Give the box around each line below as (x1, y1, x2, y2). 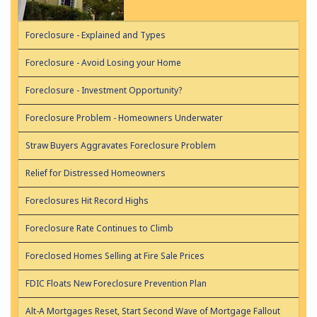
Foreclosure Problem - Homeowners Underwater (25, 112, 223, 125)
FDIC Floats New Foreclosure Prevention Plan (25, 277, 207, 290)
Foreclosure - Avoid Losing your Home (25, 57, 181, 69)
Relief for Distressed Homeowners (25, 167, 166, 180)
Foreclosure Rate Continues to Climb (25, 222, 173, 235)
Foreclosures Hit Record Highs (25, 195, 149, 207)
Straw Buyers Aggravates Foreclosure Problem (25, 139, 216, 152)
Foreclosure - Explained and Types (25, 29, 166, 42)
